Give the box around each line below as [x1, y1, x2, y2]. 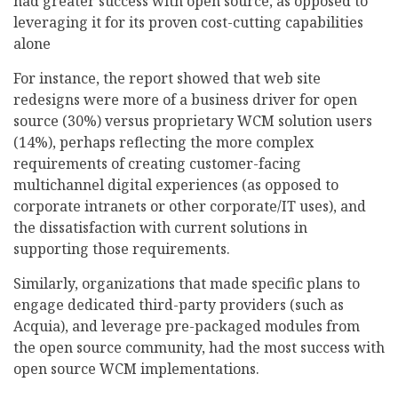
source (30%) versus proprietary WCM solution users [13, 111, 372, 131]
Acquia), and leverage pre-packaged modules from [13, 316, 360, 337]
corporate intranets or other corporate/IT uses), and [13, 196, 366, 217]
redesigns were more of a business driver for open [13, 90, 357, 110]
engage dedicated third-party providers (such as [13, 295, 344, 315]
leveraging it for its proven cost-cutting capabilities [13, 12, 363, 33]
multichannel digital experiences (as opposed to [13, 175, 338, 195]
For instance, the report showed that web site [13, 68, 321, 89]
